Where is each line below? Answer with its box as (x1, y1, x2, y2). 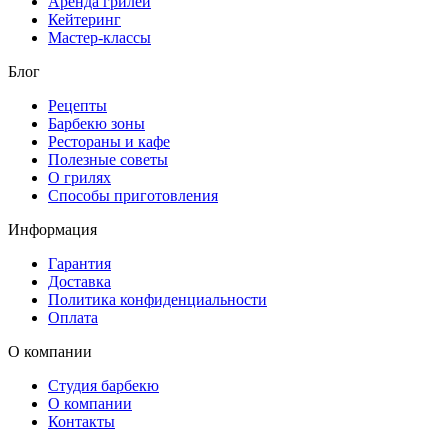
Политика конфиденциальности (48, 291, 267, 309)
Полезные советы (48, 151, 168, 169)
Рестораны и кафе (48, 133, 170, 151)
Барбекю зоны (48, 115, 145, 133)
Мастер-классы (48, 29, 151, 47)
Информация (8, 221, 97, 239)
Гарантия (48, 255, 111, 273)
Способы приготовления (48, 187, 218, 205)
